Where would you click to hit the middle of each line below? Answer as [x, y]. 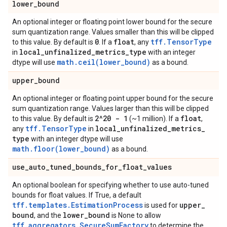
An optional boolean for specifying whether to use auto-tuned [110, 185]
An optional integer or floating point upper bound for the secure [113, 98]
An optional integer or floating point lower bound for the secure [112, 22]
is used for [161, 205]
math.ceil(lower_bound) [104, 62]
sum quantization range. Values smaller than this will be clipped [113, 32]
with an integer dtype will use [76, 139]
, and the [48, 215]
